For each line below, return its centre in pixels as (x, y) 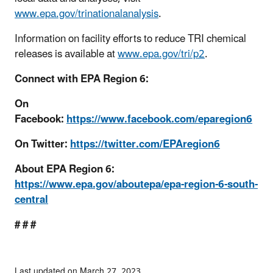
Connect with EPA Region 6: (82, 80)
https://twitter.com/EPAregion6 (145, 145)
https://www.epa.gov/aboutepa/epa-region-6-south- (136, 185)
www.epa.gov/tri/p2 (161, 55)
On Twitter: (42, 145)
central (31, 200)
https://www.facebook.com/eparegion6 (159, 120)
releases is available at (66, 55)
